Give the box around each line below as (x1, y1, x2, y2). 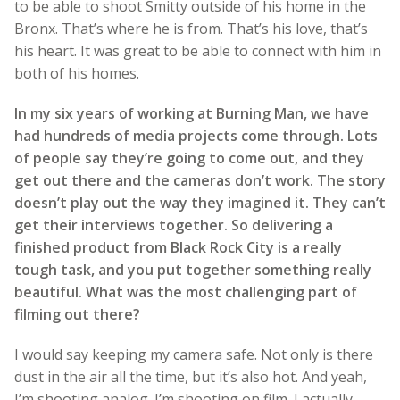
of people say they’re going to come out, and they (14, 147, 364, 168)
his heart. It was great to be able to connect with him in (14, 40, 381, 61)
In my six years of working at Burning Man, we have (14, 103, 369, 123)
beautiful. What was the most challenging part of (14, 281, 357, 302)
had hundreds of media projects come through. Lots (14, 125, 378, 146)
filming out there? (14, 304, 144, 324)
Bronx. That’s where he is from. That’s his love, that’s (14, 18, 368, 38)
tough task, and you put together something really (14, 259, 371, 279)
